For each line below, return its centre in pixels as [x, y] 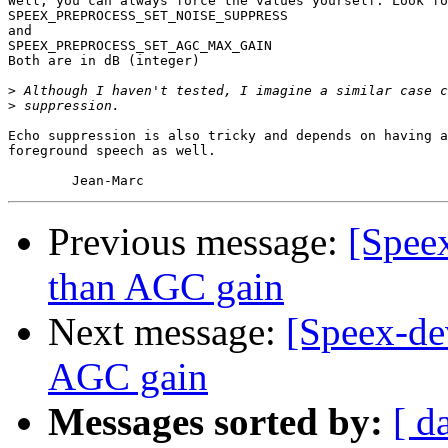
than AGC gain [166, 287]
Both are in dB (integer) [104, 61]
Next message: [167, 332]
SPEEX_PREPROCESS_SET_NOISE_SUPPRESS [148, 16]
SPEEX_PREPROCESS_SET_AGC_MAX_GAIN [140, 46]
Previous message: [198, 242]
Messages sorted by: [215, 422]
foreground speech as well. [112, 151]
